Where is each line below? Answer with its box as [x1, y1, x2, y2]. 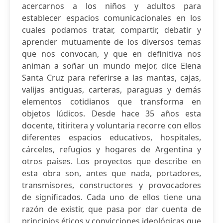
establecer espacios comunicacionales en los [22, 12, 201, 23]
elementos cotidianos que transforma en [22, 96, 201, 107]
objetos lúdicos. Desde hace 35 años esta [22, 108, 201, 119]
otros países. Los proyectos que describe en [22, 156, 201, 167]
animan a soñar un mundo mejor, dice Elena [22, 60, 201, 71]
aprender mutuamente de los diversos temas [22, 36, 201, 47]
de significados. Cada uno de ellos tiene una [22, 192, 201, 203]
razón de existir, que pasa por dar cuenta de [22, 204, 201, 215]
